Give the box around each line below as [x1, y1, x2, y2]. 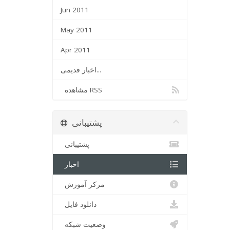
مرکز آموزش [65, 180, 105, 189]
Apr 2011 [61, 45, 90, 54]
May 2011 [61, 25, 92, 34]
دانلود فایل [65, 200, 97, 209]
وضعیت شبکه [65, 220, 106, 229]
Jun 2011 [61, 5, 89, 14]
